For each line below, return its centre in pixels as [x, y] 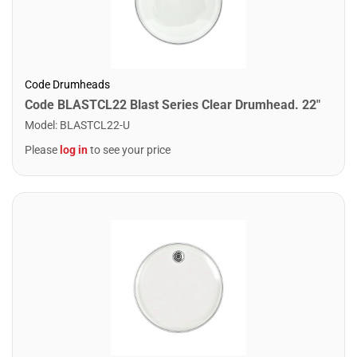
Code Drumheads [67, 84]
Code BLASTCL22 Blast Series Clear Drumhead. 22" [173, 105]
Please [42, 150]
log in [74, 150]
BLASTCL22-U [95, 125]
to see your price [129, 150]
